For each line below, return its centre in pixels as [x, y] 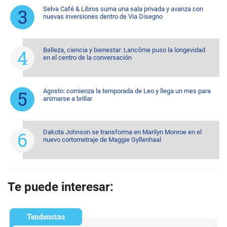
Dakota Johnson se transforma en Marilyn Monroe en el [122, 132]
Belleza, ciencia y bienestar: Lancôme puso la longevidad [124, 50]
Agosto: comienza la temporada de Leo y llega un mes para [127, 91]
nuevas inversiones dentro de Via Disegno [103, 16]
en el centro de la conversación [87, 57]
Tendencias [46, 216]
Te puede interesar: [61, 187]
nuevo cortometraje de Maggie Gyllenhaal [102, 139]
